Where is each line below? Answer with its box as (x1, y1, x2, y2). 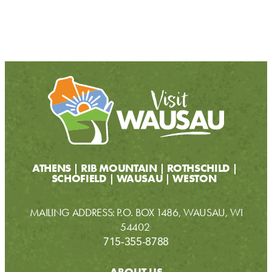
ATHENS (32, 161, 71, 175)
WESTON (172, 171, 217, 186)
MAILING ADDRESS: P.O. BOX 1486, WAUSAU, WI (29, 205, 243, 220)
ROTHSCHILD (166, 161, 230, 175)
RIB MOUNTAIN (80, 161, 157, 175)
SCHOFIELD (51, 171, 107, 186)
